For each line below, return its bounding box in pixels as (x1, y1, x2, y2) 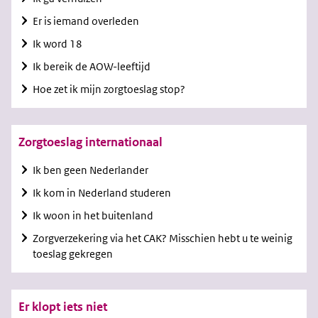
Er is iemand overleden (33, 14, 139, 28)
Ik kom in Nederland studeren (33, 186, 171, 200)
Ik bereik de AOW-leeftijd (33, 60, 150, 74)
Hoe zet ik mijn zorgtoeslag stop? (33, 82, 185, 97)
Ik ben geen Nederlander (33, 163, 148, 177)
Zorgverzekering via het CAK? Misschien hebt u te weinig (33, 231, 292, 246)
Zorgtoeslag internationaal (18, 134, 163, 150)
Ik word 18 (33, 37, 82, 51)
